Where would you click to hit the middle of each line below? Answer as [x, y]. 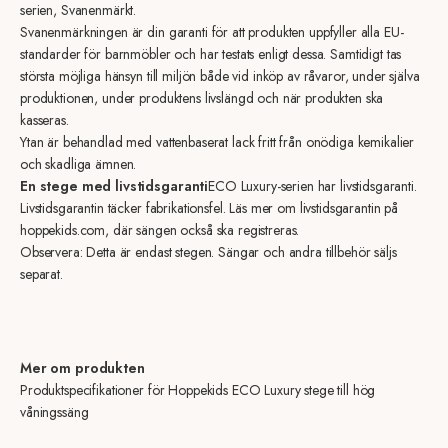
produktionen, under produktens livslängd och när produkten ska [202, 97]
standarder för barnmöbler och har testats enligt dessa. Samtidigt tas [211, 53]
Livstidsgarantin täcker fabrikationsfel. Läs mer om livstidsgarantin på [209, 207]
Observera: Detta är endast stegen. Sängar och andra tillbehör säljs [208, 251]
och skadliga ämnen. [78, 163]
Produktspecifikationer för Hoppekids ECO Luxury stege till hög [198, 389]
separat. [41, 273]
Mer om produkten [82, 367]
